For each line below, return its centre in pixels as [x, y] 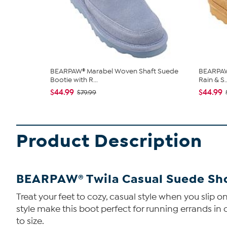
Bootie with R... [74, 80]
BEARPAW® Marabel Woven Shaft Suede [114, 71]
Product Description [109, 141]
